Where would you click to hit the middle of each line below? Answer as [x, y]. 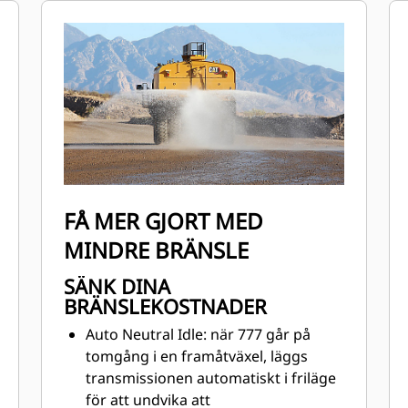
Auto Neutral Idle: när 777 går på [199, 334]
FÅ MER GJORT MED [164, 221]
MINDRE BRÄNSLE [157, 250]
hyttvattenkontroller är [165, 34]
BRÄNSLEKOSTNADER [166, 306]
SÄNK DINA [117, 286]
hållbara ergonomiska [162, 12]
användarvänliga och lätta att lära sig [214, 56]
